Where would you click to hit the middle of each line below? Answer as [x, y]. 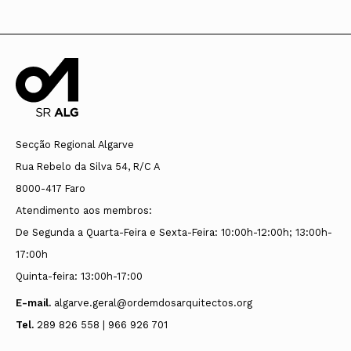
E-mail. [33, 303]
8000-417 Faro [51, 188]
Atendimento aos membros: [84, 210]
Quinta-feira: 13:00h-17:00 [79, 276]
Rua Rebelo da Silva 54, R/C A [88, 166]
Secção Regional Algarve [75, 144]
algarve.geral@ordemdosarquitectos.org [153, 303]
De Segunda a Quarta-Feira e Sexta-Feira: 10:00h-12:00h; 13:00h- [174, 232]
